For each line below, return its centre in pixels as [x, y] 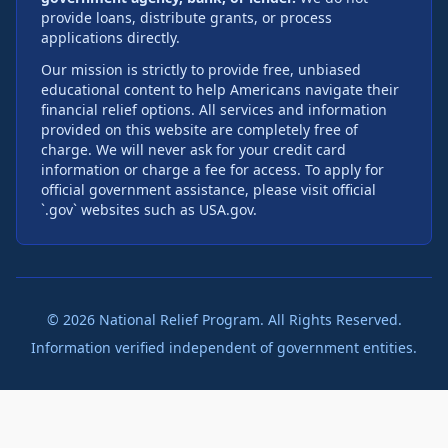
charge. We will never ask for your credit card [193, 149]
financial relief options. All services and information [214, 109]
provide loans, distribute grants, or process [186, 17]
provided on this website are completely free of [199, 129]
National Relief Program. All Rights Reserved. [248, 319]
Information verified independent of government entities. [224, 347]
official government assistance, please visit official [208, 189]
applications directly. [110, 37]
